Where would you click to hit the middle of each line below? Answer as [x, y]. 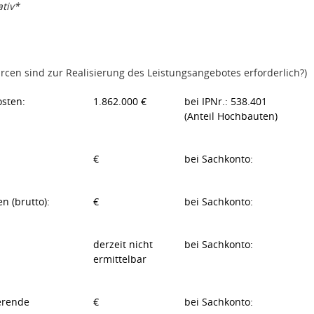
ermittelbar [120, 259]
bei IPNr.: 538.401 [226, 101]
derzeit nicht [123, 244]
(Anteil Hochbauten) [231, 116]
